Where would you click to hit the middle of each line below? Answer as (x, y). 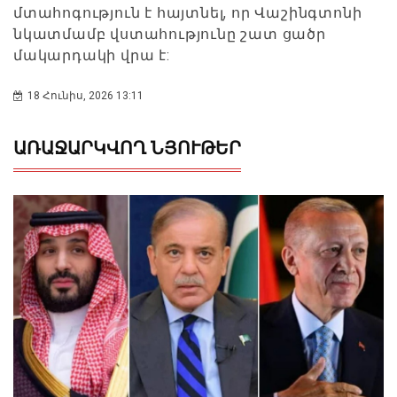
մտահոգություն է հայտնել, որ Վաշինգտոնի (188, 12)
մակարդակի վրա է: (94, 55)
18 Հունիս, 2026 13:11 (86, 95)
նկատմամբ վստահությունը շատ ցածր (170, 34)
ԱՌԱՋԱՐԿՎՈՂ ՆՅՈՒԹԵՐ (127, 148)
